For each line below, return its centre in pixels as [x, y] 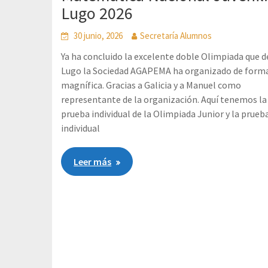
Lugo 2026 [97, 13]
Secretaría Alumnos [176, 36]
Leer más [93, 162]
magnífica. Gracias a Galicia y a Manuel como [151, 85]
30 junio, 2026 [98, 36]
